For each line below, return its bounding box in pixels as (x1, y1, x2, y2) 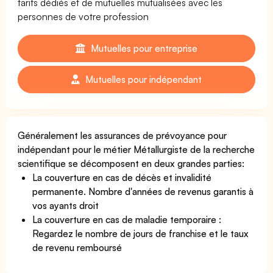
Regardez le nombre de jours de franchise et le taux (32, 227, 249, 239)
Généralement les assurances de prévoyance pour (18, 129, 227, 141)
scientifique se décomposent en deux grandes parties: (18, 157, 245, 169)
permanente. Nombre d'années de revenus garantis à (32, 185, 254, 197)
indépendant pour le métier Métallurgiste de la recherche (18, 143, 255, 155)
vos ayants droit (32, 199, 99, 211)
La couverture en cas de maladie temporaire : (32, 213, 222, 225)
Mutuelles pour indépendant (82, 73, 202, 85)
